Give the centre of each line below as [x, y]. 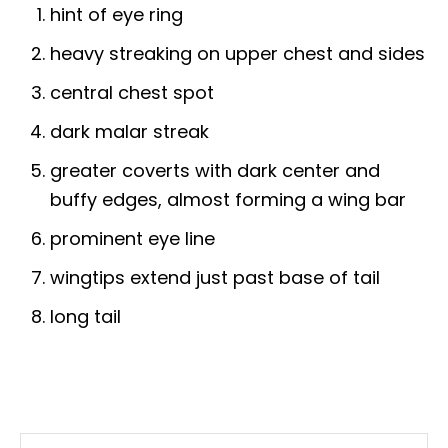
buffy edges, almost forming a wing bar [228, 199]
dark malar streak [129, 131]
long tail [85, 316]
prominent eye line [132, 238]
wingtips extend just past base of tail [215, 277]
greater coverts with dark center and [215, 170]
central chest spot [132, 92]
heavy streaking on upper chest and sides [237, 53]
